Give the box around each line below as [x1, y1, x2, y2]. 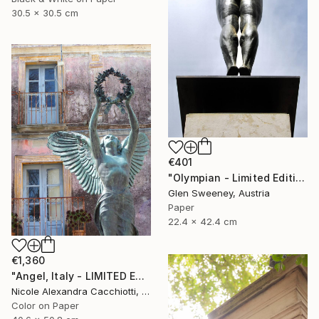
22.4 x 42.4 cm [168, 216, 237, 228]
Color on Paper [11, 300, 79, 312]
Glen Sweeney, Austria [168, 187, 270, 199]
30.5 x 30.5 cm [11, 7, 78, 19]
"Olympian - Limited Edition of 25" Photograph [296, 172, 305, 184]
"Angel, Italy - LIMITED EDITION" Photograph [135, 270, 145, 283]
